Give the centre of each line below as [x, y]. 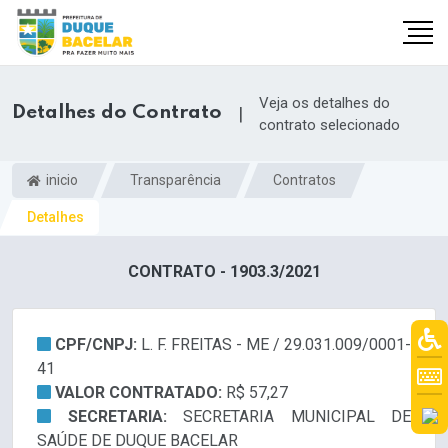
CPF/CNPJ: [98, 345]
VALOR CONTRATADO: [140, 393]
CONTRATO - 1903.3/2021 [224, 272]
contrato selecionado [329, 124]
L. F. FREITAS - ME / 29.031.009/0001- [276, 345]
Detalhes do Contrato [117, 113]
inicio [60, 179]
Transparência [175, 179]
